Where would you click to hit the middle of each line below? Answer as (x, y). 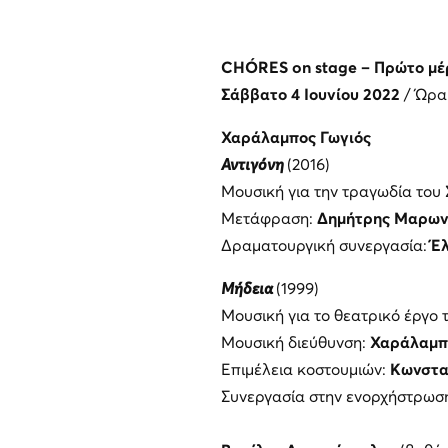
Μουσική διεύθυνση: (295, 342)
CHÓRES (254, 67)
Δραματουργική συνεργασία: (325, 245)
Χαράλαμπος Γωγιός (295, 137)
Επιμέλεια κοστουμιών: (305, 369)
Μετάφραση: (268, 218)
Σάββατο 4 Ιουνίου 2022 (312, 94)
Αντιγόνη (253, 164)
